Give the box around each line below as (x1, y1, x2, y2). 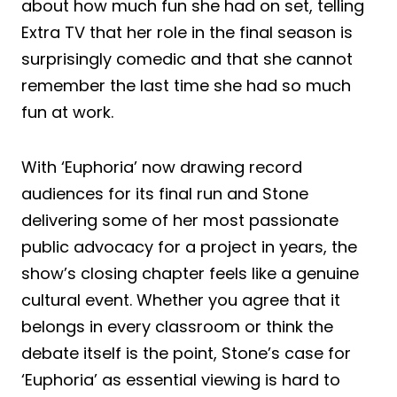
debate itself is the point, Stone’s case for (21, 342, 351, 365)
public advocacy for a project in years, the (21, 236, 357, 259)
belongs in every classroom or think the (21, 315, 333, 339)
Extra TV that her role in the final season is (21, 21, 353, 44)
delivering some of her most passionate (21, 209, 339, 232)
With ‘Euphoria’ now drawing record (21, 156, 302, 179)
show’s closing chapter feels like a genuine (21, 262, 359, 285)
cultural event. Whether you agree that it (21, 289, 340, 312)
